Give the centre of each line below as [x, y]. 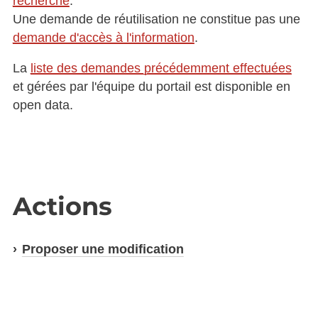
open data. [43, 105]
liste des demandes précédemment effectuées [161, 68]
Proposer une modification [103, 250]
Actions [62, 206]
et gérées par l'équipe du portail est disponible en [151, 87]
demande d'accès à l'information [103, 37]
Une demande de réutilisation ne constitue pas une [156, 19]
